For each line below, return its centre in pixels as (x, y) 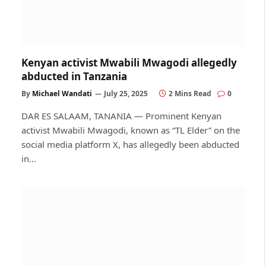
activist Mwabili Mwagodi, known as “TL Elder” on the (131, 130)
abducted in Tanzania (74, 76)
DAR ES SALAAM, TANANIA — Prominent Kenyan (121, 115)
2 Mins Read (190, 93)
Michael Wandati (62, 93)
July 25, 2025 (126, 93)
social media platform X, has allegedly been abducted (130, 144)
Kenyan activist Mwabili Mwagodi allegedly (129, 62)
